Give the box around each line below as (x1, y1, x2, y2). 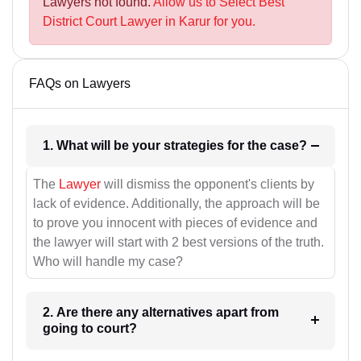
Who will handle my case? (33, 254, 183, 268)
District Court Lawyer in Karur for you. (43, 15, 255, 29)
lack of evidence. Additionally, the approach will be (33, 196, 320, 210)
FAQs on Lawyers (29, 77, 131, 91)
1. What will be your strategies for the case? (269, 139, 307, 153)
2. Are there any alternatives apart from (42, 305, 279, 319)
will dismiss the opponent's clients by (101, 176, 314, 191)
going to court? (42, 321, 137, 335)
